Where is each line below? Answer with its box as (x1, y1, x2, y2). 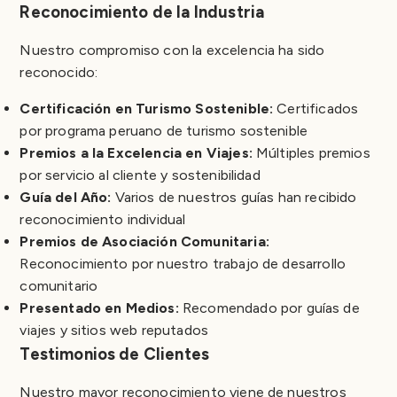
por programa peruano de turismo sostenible (19, 121, 308, 139)
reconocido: (19, 63, 98, 81)
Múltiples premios (252, 144, 370, 161)
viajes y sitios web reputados (19, 321, 209, 339)
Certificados (273, 99, 359, 117)
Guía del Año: (19, 188, 112, 206)
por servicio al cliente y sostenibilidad (19, 166, 261, 183)
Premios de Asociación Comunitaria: (19, 232, 269, 250)
